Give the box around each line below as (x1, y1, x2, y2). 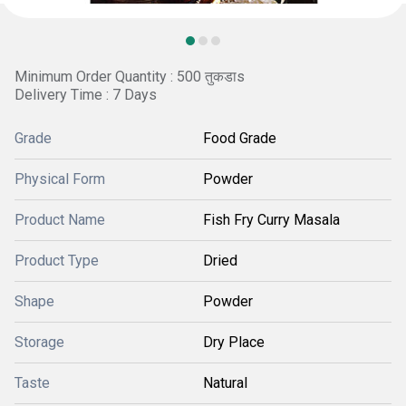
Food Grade (203, 130, 276, 147)
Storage (14, 333, 64, 351)
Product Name (14, 211, 105, 228)
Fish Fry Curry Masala (203, 211, 340, 228)
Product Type (14, 252, 99, 269)
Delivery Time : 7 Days (14, 86, 157, 103)
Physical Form (14, 170, 105, 188)
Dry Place (203, 333, 265, 351)
